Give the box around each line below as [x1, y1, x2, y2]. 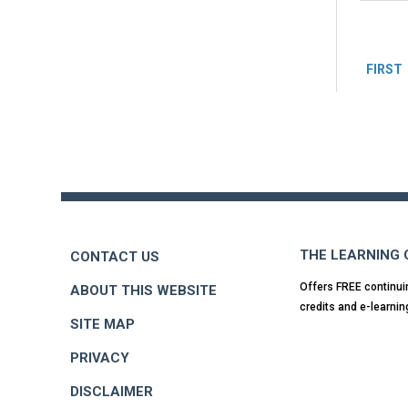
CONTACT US [70, 248, 159, 265]
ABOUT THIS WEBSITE [70, 281, 217, 299]
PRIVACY [70, 349, 129, 366]
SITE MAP [70, 315, 135, 332]
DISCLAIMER [70, 382, 153, 400]
